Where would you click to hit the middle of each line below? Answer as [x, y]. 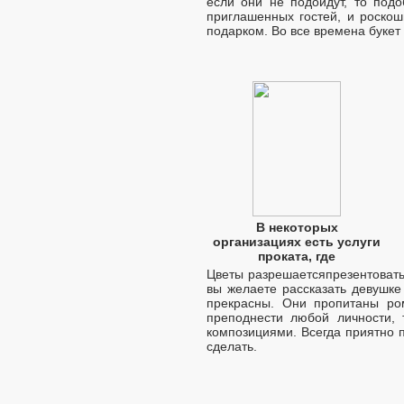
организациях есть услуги [297, 241]
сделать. [232, 346]
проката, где [297, 256]
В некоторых [297, 227]
